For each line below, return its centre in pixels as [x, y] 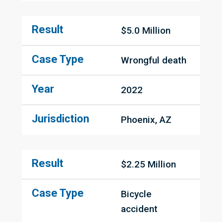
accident [139, 209]
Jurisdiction [60, 119]
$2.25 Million [148, 165]
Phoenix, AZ [146, 120]
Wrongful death [154, 60]
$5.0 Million [146, 31]
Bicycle [136, 194]
